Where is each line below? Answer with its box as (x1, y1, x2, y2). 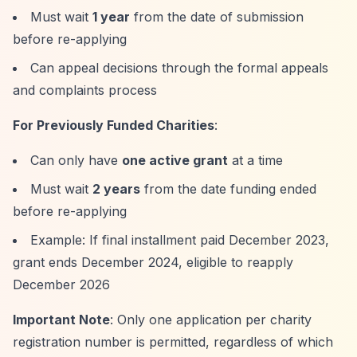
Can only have (30, 152, 122, 168)
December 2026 (13, 277, 110, 292)
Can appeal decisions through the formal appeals (30, 60, 328, 76)
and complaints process (13, 82, 157, 98)
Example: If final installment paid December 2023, (30, 232, 329, 248)
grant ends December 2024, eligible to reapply (13, 254, 293, 270)
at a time (228, 152, 283, 168)
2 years (92, 181, 140, 197)
